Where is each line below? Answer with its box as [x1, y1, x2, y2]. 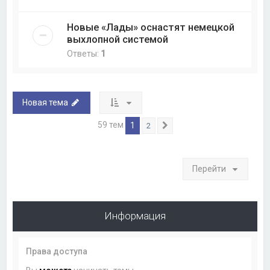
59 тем [97, 120, 125, 130]
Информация [104, 210, 166, 222]
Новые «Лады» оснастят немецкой [67, 21, 235, 34]
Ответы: [67, 49, 101, 59]
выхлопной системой [67, 33, 169, 46]
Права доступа [26, 246, 88, 257]
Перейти [192, 164, 226, 174]
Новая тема [22, 98, 69, 108]
